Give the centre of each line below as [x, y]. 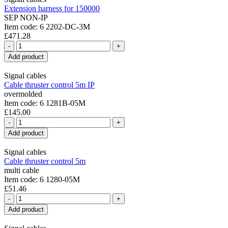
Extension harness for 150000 [52, 8]
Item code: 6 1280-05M [42, 179]
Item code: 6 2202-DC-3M [47, 26]
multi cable [22, 170]
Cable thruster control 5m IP [49, 84]
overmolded [23, 94]
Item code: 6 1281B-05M [45, 103]
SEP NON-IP [26, 17]
